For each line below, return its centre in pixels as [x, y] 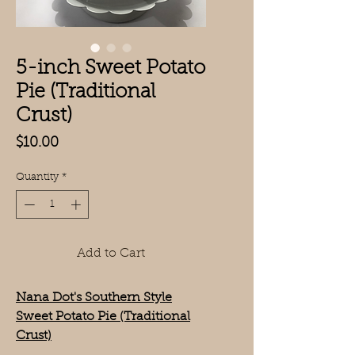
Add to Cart [111, 253]
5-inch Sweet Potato [111, 69]
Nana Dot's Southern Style [94, 298]
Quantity [37, 177]
